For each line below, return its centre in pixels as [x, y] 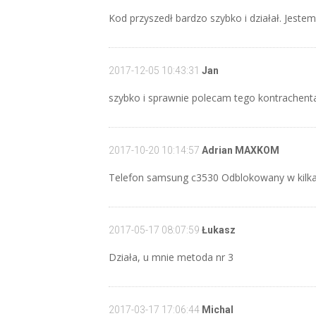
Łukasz [217, 230]
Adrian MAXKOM [239, 150]
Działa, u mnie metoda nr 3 [171, 257]
